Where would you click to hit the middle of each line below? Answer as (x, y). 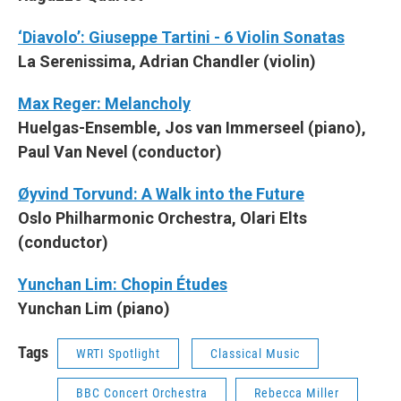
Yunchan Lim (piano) (94, 308)
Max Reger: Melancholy (104, 103)
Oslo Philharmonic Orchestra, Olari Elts (162, 218)
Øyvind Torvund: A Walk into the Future (161, 193)
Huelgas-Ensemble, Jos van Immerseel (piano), (192, 127)
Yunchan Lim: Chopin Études (123, 284)
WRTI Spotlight (118, 353)
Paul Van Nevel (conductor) (120, 151)
